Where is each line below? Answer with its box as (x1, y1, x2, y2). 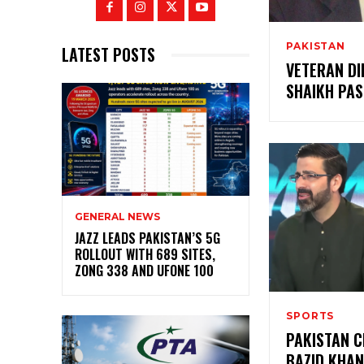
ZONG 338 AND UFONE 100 (75, 260, 214, 280)
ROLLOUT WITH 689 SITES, (75, 244, 215, 264)
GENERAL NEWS (75, 210, 160, 223)
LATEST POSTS (62, 42, 155, 67)
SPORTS (286, 309, 335, 322)
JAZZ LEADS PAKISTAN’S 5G (75, 227, 220, 248)
